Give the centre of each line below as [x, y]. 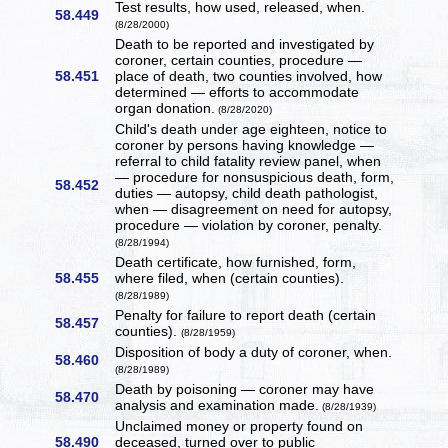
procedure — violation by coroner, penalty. [249, 225]
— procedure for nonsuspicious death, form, [255, 177]
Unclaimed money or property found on [239, 426]
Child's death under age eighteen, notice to [251, 129]
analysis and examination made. [217, 405]
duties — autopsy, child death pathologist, [247, 193]
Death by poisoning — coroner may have [245, 389]
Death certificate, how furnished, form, [236, 262]
